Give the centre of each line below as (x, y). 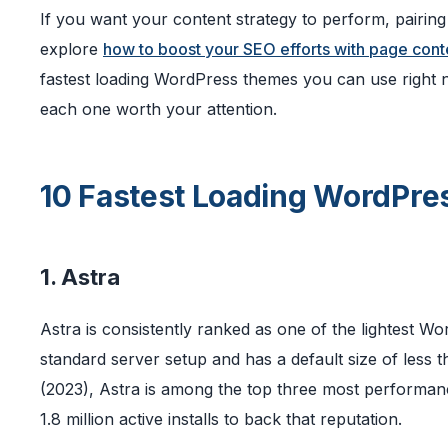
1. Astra (80, 277)
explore (71, 49)
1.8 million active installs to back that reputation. (221, 419)
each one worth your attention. (158, 109)
